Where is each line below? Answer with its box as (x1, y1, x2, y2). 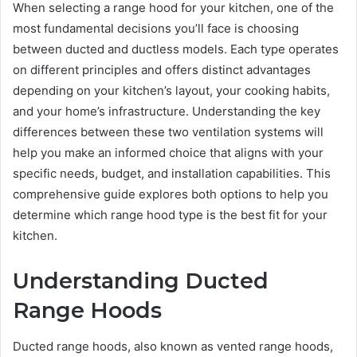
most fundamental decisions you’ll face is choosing (13, 21, 299, 37)
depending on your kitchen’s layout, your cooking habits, (13, 83, 330, 99)
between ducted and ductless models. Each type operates (13, 41, 339, 57)
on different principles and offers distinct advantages (13, 62, 311, 78)
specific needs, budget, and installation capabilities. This (13, 166, 331, 182)
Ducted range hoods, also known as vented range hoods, (13, 338, 333, 354)
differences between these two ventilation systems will (13, 124, 324, 140)
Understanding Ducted (13, 268, 269, 295)
